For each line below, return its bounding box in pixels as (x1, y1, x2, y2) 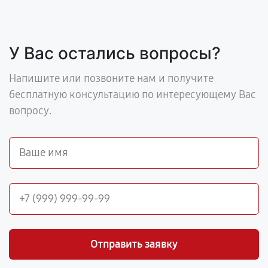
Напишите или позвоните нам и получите (9, 72, 214, 85)
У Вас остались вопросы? (9, 43, 221, 63)
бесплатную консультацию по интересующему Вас (9, 88, 256, 101)
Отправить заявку (90, 237, 178, 251)
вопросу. (9, 104, 51, 117)
